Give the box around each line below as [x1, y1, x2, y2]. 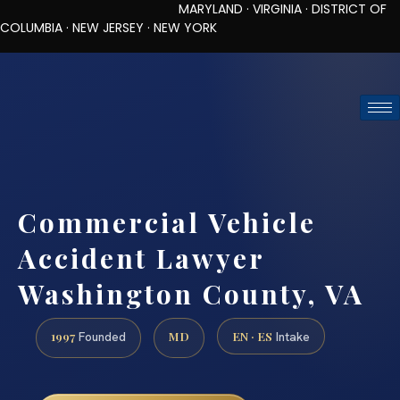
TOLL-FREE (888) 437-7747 [78, 59, 246, 78]
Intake [272, 329, 310, 346]
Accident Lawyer [18, 239, 264, 276]
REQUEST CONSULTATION [121, 138, 279, 155]
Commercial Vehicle [18, 204, 316, 240]
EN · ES [232, 328, 272, 345]
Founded [75, 329, 126, 346]
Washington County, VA [18, 275, 364, 312]
